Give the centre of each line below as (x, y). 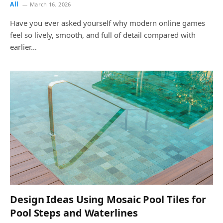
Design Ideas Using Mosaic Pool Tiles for (108, 199)
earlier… (23, 47)
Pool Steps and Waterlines (74, 213)
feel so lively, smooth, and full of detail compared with (103, 35)
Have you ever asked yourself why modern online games (108, 23)
